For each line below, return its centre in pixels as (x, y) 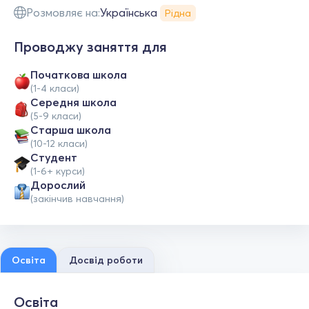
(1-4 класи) (55, 88)
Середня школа (73, 102)
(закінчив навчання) (77, 199)
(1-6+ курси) (58, 171)
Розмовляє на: (63, 12)
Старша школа (71, 130)
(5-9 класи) (56, 116)
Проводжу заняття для (90, 47)
